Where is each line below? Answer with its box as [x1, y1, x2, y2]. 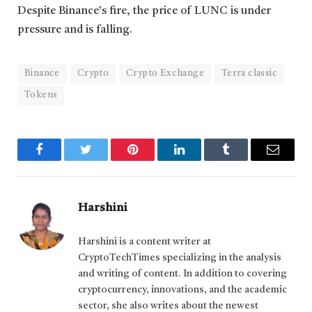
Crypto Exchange [126, 68, 204, 78]
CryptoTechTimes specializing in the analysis [78, 252, 281, 263]
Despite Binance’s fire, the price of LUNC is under [17, 5, 271, 17]
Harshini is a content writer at [78, 236, 211, 247]
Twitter [85, 153, 121, 166]
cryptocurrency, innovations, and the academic [78, 284, 287, 295]
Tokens [24, 90, 58, 100]
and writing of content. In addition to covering [78, 268, 287, 279]
